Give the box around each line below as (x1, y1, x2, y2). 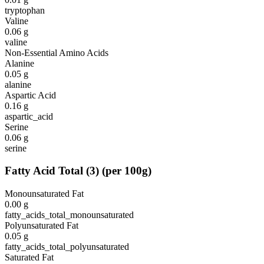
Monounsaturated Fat (5, 188, 84, 199)
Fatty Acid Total (5, 164, 83, 177)
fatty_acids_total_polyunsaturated (5, 241, 129, 252)
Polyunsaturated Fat (5, 220, 78, 230)
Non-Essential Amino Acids (5, 47, 108, 58)
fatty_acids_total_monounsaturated (5, 209, 134, 220)
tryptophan (5, 5, 45, 15)
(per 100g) (102, 164, 151, 177)
